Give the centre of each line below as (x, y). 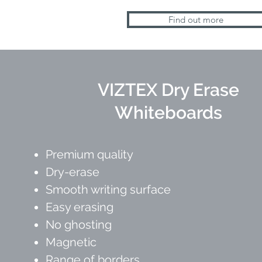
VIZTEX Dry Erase (168, 90)
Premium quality (89, 154)
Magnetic (71, 242)
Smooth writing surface (108, 189)
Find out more (196, 20)
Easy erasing (80, 207)
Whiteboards (168, 113)
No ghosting (79, 225)
